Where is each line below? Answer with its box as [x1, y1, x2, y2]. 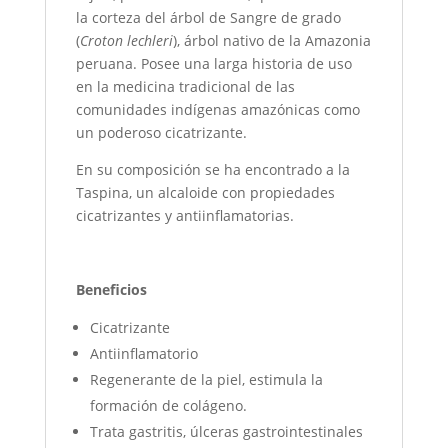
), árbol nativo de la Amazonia [172, 30, 371, 50]
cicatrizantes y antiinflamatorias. [75, 205, 294, 225]
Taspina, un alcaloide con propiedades [75, 182, 335, 202]
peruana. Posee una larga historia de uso [75, 53, 352, 73]
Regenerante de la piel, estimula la [89, 369, 323, 389]
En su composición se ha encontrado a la [75, 159, 350, 179]
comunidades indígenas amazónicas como [75, 99, 360, 119]
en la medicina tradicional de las [75, 76, 295, 96]
